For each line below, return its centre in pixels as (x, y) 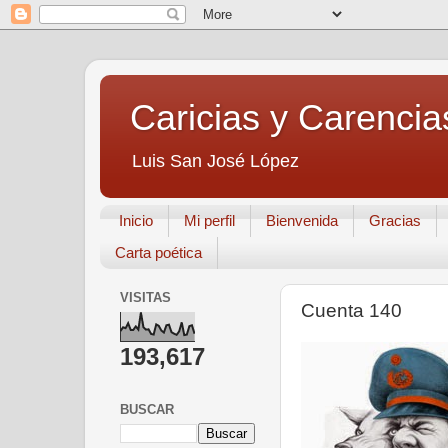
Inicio (135, 221)
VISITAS (145, 298)
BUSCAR (147, 409)
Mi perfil (209, 221)
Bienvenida (301, 221)
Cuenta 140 (351, 310)
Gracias (394, 221)
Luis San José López (215, 161)
